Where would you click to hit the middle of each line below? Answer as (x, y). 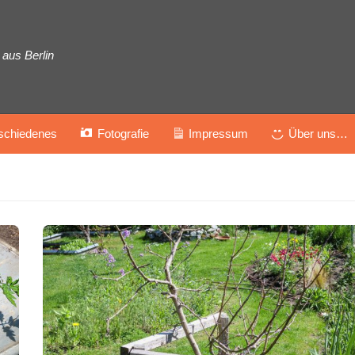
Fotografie (123, 134)
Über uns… (318, 134)
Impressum (218, 134)
